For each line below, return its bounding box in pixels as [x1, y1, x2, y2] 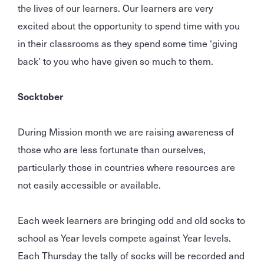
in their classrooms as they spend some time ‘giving [18, 36, 237, 51]
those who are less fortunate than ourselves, [18, 142, 206, 157]
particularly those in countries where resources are [18, 160, 235, 174]
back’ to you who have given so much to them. [18, 54, 216, 68]
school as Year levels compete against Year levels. [18, 230, 231, 245]
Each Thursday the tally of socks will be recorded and [18, 248, 245, 263]
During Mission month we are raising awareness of [18, 124, 234, 139]
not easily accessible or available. [18, 177, 163, 192]
